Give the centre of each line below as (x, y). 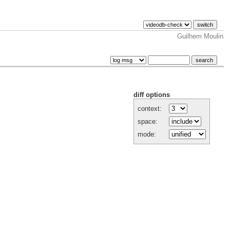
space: (148, 122)
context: (150, 109)
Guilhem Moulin (200, 36)
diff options (152, 95)
